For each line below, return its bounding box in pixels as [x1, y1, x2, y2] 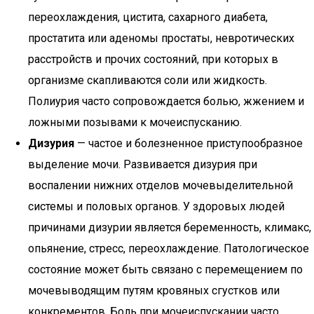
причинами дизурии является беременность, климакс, [28, 221, 311, 234]
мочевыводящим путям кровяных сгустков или [28, 284, 280, 297]
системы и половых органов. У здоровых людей [28, 200, 285, 213]
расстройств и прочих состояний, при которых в [28, 53, 278, 66]
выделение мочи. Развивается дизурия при [28, 158, 257, 171]
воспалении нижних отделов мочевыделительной [28, 179, 293, 192]
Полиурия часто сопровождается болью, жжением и [28, 95, 304, 108]
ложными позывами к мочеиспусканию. [28, 116, 242, 129]
